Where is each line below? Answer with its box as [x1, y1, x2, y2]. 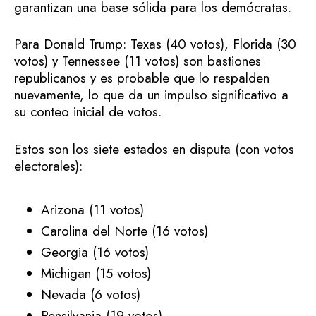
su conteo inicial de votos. [14, 102, 162, 122]
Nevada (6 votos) [41, 284, 140, 304]
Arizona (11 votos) [41, 200, 144, 219]
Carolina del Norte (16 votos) [41, 221, 208, 241]
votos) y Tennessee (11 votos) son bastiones [14, 51, 261, 71]
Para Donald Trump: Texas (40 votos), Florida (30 [14, 35, 296, 54]
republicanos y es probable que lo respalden [14, 68, 269, 88]
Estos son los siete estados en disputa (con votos [14, 139, 294, 159]
